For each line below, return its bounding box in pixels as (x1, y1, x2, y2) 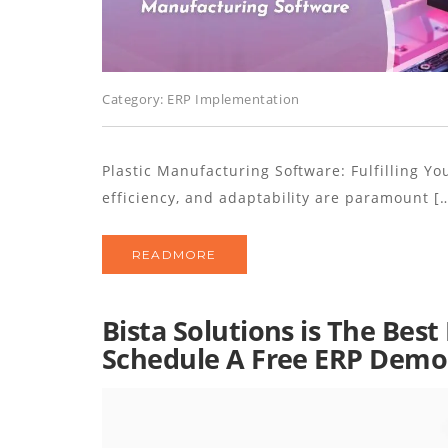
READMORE (132, 247, 217, 263)
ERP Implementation (167, 90, 300, 109)
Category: (102, 90, 168, 109)
